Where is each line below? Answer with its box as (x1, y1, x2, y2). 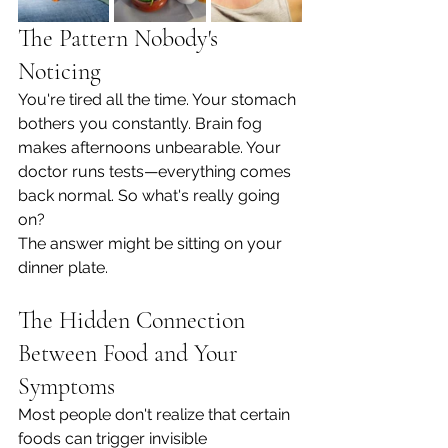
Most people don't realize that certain (18, 405, 294, 424)
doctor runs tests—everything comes (18, 162, 295, 181)
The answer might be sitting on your (18, 234, 286, 253)
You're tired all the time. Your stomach (18, 90, 300, 109)
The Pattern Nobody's (18, 24, 224, 53)
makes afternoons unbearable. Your (18, 138, 285, 157)
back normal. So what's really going (18, 186, 284, 205)
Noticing (18, 57, 101, 86)
